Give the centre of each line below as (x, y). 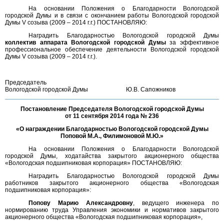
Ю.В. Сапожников (172, 89)
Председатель (26, 82)
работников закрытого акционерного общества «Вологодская (112, 183)
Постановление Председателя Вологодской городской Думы (112, 109)
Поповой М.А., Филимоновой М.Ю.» (112, 136)
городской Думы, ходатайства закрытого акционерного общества (112, 156)
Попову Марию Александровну (81, 203)
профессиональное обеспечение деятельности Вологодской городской (112, 49)
